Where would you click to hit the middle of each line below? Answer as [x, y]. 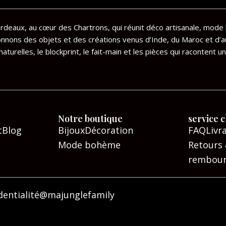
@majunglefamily [77, 194]
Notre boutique [90, 118]
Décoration [109, 130]
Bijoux [71, 130]
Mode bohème [89, 145]
